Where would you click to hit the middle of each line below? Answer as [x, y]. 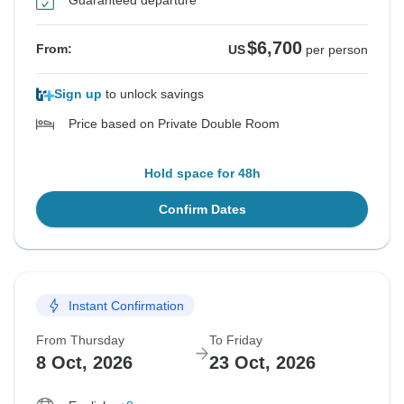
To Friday [236, 340]
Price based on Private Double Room [174, 124]
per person [337, 50]
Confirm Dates [202, 210]
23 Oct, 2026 [262, 363]
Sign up [78, 94]
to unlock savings [153, 94]
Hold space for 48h [202, 174]
